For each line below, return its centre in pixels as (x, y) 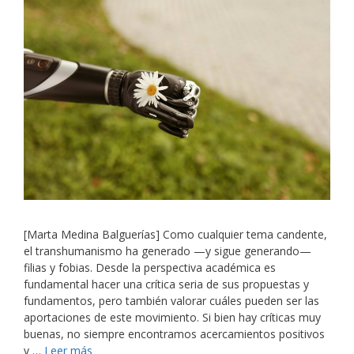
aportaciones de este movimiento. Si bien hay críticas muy (172, 317)
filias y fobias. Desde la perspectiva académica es (150, 267)
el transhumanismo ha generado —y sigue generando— (168, 250)
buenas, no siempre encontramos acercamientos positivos (174, 333)
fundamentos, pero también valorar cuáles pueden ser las (171, 300)
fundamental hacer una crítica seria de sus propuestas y (166, 284)
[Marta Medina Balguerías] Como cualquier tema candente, (175, 234)
